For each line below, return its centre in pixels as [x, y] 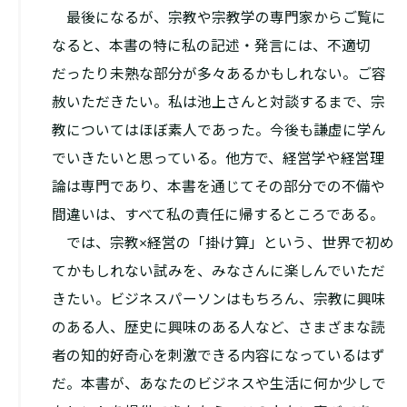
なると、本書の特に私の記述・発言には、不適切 [211, 45]
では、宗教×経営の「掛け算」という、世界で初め [223, 243]
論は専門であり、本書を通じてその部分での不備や [218, 186]
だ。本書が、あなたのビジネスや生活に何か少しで [218, 383]
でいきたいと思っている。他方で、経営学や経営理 [218, 158]
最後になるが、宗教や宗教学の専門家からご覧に [218, 17]
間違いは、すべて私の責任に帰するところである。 [218, 214]
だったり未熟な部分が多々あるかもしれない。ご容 [218, 74]
